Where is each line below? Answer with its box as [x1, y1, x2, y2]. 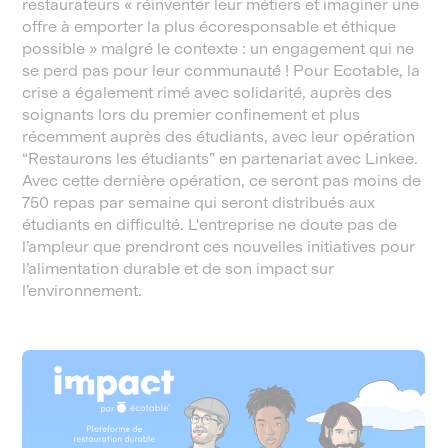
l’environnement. [22, 281, 143, 300]
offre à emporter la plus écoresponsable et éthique [22, 17, 397, 36]
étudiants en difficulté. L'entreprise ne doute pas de [22, 215, 398, 234]
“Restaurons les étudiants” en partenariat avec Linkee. [22, 149, 419, 168]
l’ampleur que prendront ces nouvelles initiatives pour [22, 237, 416, 256]
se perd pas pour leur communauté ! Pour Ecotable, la [22, 61, 421, 80]
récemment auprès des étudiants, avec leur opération [22, 127, 416, 146]
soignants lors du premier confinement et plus [22, 105, 361, 124]
